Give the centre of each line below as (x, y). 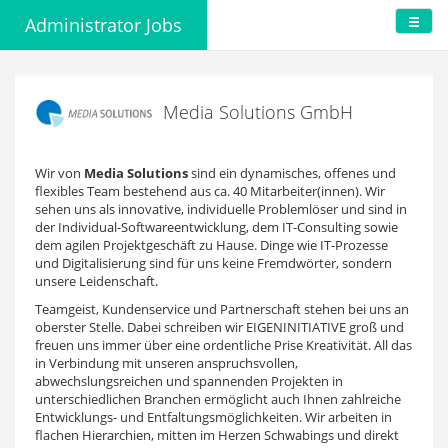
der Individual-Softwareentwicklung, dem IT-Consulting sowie (216, 226)
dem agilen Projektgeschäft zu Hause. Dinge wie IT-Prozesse (211, 244)
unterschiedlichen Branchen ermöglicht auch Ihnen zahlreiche (218, 398)
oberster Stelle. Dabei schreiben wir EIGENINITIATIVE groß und (219, 326)
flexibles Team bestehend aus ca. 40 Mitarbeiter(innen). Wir (210, 190)
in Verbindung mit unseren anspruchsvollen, (166, 362)
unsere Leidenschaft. (96, 280)
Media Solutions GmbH (255, 111)
